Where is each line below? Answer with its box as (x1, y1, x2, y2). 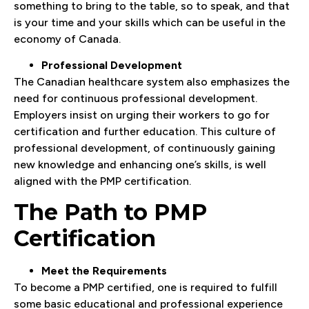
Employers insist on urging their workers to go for (14, 108, 270, 122)
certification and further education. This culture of (14, 125, 276, 139)
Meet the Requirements (41, 264, 167, 278)
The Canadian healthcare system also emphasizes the (14, 75, 290, 89)
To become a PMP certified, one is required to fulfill (14, 281, 277, 295)
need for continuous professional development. (14, 92, 257, 106)
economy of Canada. (14, 32, 121, 46)
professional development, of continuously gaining (14, 141, 275, 155)
